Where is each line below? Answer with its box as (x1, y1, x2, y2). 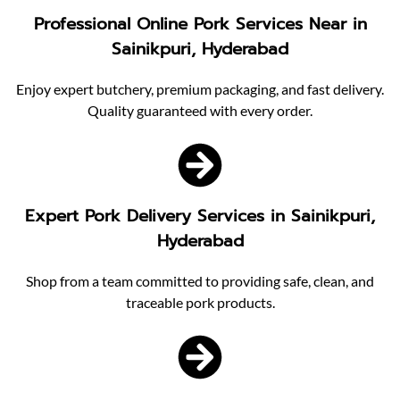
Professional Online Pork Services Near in (33, 12, 367, 37)
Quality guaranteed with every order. (87, 101, 312, 119)
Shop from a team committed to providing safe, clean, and (26, 272, 374, 290)
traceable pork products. (125, 294, 275, 312)
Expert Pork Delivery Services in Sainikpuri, (25, 204, 375, 229)
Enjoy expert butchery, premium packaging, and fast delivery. (16, 79, 384, 97)
